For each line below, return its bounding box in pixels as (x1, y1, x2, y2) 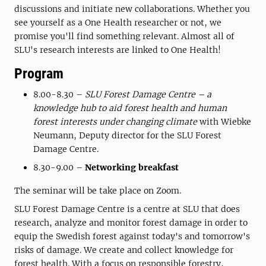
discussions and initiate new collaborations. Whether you (14, 4, 250, 15)
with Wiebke (197, 116, 251, 128)
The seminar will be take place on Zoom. (14, 185, 181, 197)
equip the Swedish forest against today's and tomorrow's (14, 231, 250, 242)
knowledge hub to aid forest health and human (33, 103, 227, 114)
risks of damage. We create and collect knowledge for (14, 245, 233, 256)
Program (14, 65, 64, 83)
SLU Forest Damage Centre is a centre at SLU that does (14, 204, 240, 215)
